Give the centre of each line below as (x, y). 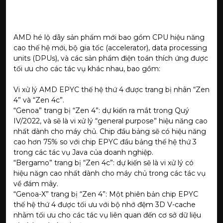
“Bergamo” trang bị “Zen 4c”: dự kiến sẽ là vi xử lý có (104, 163)
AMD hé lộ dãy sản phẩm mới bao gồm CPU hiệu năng (109, 37)
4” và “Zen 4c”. (39, 100)
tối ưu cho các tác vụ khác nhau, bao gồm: (87, 68)
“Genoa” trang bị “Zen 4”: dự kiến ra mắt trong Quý (101, 110)
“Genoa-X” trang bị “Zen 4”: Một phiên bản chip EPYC (106, 194)
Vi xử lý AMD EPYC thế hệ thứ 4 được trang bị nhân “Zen (111, 89)
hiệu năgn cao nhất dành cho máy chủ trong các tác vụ (110, 173)
